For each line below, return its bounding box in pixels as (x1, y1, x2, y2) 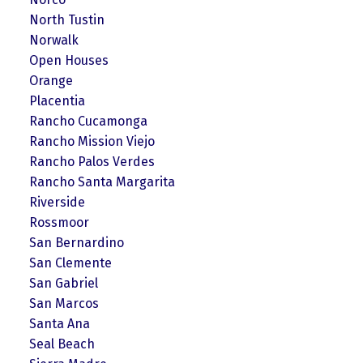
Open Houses (28, 52, 109, 68)
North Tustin (28, 11, 105, 28)
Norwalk (28, 32, 79, 48)
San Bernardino (28, 234, 124, 250)
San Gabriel (28, 275, 98, 291)
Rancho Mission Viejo (28, 133, 155, 149)
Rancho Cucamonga (28, 113, 147, 129)
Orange (28, 72, 73, 88)
